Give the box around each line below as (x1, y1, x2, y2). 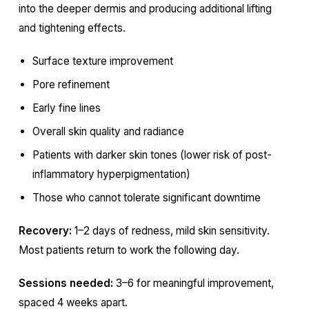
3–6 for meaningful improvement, (112, 277, 274, 290)
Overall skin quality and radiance (32, 125, 184, 138)
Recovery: (18, 224, 72, 237)
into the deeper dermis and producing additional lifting (18, 2, 272, 15)
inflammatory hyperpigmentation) (32, 168, 190, 181)
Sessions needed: (18, 277, 113, 290)
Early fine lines (32, 101, 101, 114)
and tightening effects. (18, 21, 126, 34)
